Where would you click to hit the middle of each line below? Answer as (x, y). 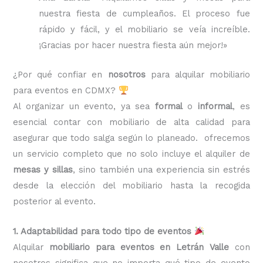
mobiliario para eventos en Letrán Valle (139, 247)
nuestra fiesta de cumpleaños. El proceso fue (144, 13)
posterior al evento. (55, 202)
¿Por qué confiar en (60, 75)
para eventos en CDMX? (66, 91)
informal (215, 107)
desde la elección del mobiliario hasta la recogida (131, 186)
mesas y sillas (43, 170)
